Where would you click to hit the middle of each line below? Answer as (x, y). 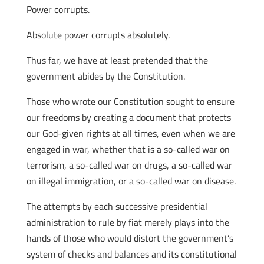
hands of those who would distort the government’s (130, 238)
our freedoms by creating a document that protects (128, 117)
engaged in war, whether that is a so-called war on (128, 149)
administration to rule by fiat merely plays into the (128, 222)
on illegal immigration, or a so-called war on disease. (131, 181)
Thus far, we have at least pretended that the (117, 60)
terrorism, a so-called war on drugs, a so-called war (129, 165)
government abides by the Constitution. (105, 76)
